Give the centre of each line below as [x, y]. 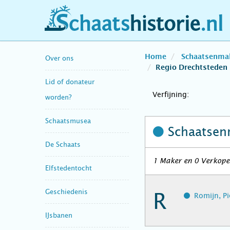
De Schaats [63, 144]
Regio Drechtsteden [191, 68]
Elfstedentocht [69, 168]
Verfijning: [171, 94]
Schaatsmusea [68, 121]
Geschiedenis [66, 191]
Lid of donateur [70, 82]
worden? [58, 97]
